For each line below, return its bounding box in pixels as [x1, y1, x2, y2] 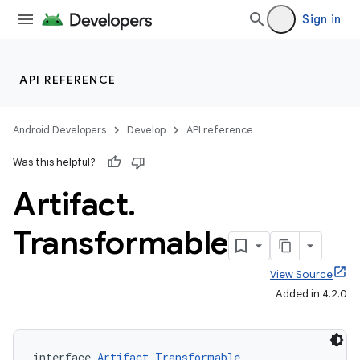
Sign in [302, 12, 341, 27]
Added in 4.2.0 [276, 287, 347, 301]
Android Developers [13, 123, 106, 137]
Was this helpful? [13, 155, 96, 169]
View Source [270, 268, 333, 281]
